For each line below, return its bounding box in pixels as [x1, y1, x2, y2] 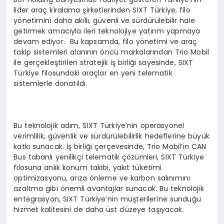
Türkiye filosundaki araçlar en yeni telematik [13, 67, 172, 78]
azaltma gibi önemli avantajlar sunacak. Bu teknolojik [13, 183, 204, 193]
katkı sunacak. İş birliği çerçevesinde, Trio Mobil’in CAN [13, 141, 206, 151]
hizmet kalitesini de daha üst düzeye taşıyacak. [13, 204, 184, 214]
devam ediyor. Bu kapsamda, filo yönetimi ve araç [13, 36, 197, 46]
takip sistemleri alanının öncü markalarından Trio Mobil [13, 46, 209, 57]
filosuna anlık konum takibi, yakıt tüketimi [13, 162, 162, 172]
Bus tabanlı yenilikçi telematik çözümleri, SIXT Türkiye [13, 151, 204, 162]
